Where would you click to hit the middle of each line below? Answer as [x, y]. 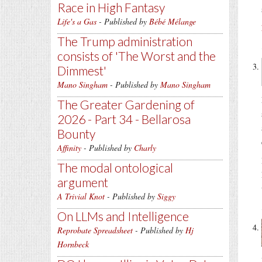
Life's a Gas [77, 21]
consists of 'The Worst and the [137, 56]
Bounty [76, 134]
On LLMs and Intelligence [123, 216]
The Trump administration [125, 41]
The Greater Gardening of [126, 104]
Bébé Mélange [173, 21]
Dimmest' [82, 70]
